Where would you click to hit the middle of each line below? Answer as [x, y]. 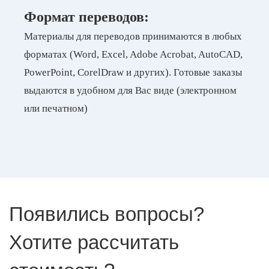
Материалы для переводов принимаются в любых [133, 36]
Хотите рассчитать [94, 242]
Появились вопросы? [107, 214]
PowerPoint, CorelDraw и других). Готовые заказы [133, 72]
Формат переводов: [86, 17]
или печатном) [56, 108]
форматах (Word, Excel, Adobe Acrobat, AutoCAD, [133, 54]
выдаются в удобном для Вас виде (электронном [130, 90]
